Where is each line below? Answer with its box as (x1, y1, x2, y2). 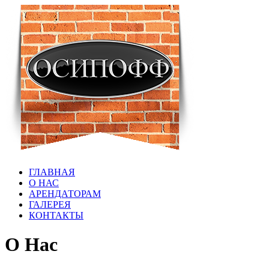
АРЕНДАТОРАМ (29, 189, 101, 199)
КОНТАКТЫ (29, 210, 83, 220)
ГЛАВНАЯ (29, 167, 75, 177)
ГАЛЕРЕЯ (29, 199, 71, 210)
